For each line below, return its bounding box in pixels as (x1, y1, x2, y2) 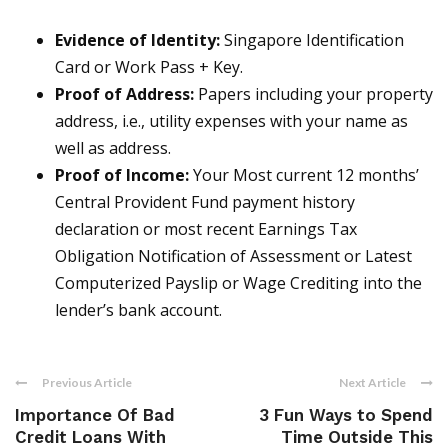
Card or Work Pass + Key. (55, 56, 243, 79)
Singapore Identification (220, 29, 404, 52)
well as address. (55, 137, 171, 160)
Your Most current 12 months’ (189, 164, 419, 187)
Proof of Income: (55, 164, 189, 187)
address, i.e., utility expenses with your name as (55, 110, 408, 133)
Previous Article (42, 375, 132, 391)
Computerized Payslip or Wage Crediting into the (55, 272, 422, 295)
